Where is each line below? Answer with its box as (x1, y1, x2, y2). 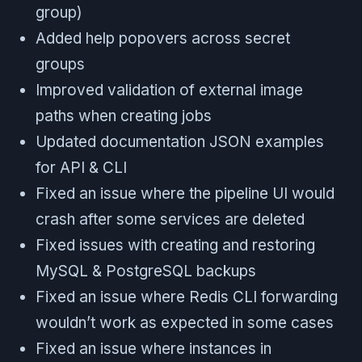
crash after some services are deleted (36, 210, 305, 229)
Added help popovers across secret (36, 29, 290, 48)
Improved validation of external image (36, 81, 303, 100)
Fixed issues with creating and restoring (36, 236, 315, 255)
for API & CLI (36, 158, 127, 178)
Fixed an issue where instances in (36, 339, 271, 359)
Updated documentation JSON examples (36, 133, 324, 152)
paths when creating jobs (36, 107, 212, 126)
